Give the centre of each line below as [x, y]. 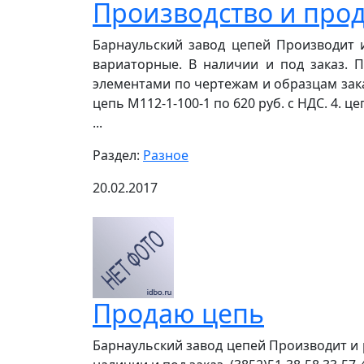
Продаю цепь [178, 313]
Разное [166, 155]
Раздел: [118, 155]
